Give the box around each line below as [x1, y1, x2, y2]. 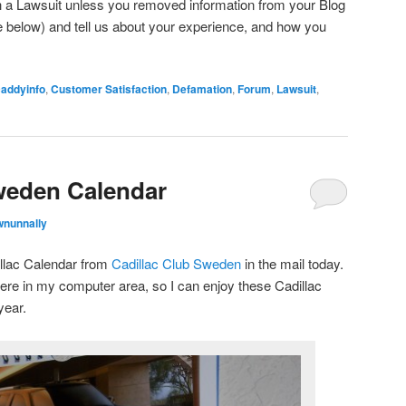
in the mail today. [241, 254, 347, 274]
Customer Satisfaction [51, 81, 167, 98]
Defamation [172, 81, 232, 98]
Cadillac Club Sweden [111, 254, 241, 274]
